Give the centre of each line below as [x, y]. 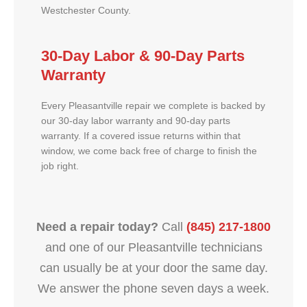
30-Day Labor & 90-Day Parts [143, 56]
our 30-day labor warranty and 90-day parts [136, 121]
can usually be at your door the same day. [153, 268]
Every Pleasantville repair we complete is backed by [153, 106]
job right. [60, 167]
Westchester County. [86, 10]
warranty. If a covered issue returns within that [141, 136]
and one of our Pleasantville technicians [153, 248]
